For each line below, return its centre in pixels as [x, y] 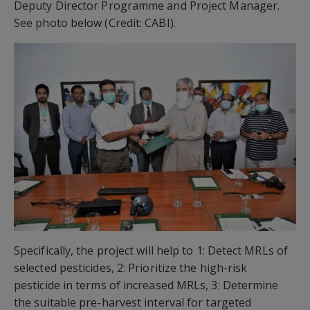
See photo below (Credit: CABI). [95, 22]
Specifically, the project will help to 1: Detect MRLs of [151, 250]
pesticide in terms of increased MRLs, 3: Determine [146, 285]
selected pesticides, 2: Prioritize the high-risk [131, 267]
